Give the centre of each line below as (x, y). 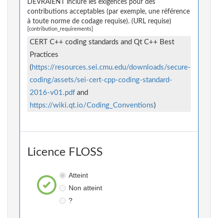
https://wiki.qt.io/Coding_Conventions (92, 106)
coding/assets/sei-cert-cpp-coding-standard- (101, 80)
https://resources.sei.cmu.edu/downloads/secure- (111, 68)
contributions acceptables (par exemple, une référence (109, 12)
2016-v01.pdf (52, 93)
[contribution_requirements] (60, 29)
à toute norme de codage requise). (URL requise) (99, 22)
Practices (44, 55)
